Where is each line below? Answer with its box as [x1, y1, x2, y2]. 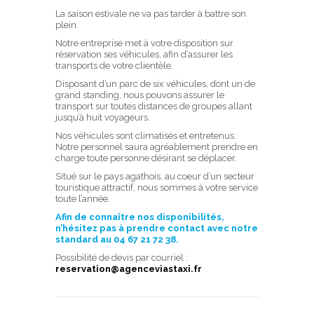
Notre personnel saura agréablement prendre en [55, 142, 258, 152]
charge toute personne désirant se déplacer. [55, 153, 237, 163]
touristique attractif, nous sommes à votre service [55, 182, 258, 193]
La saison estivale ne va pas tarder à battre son [55, 8, 246, 19]
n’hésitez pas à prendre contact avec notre [55, 223, 258, 233]
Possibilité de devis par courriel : [55, 252, 188, 263]
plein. [55, 20, 78, 30]
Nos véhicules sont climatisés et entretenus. [55, 130, 236, 141]
